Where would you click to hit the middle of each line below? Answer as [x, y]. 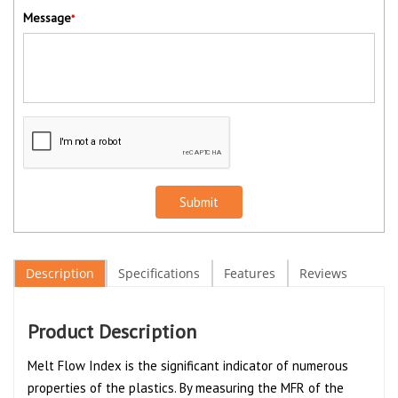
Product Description [112, 331]
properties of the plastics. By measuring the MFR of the [186, 387]
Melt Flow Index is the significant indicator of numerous [188, 365]
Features [250, 273]
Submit [199, 202]
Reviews [323, 273]
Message [47, 17]
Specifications [159, 273]
